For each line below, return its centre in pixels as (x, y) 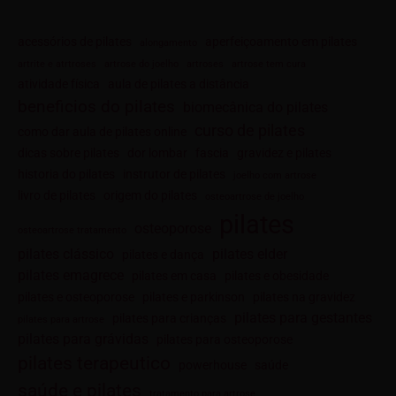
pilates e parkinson (194, 297)
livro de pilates (57, 196)
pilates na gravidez (304, 297)
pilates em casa (174, 276)
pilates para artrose (61, 320)
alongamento (168, 43)
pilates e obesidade (277, 276)
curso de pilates (250, 131)
